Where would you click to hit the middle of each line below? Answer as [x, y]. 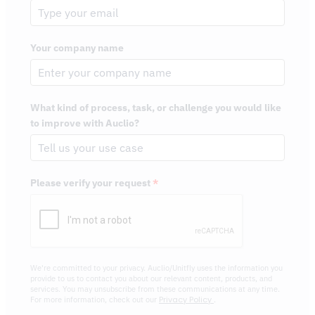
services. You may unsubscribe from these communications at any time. [155, 289]
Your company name [77, 47]
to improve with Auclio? [85, 123]
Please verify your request [90, 182]
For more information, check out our [95, 299]
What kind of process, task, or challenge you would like [156, 107]
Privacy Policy [186, 299]
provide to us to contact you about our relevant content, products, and [151, 278]
